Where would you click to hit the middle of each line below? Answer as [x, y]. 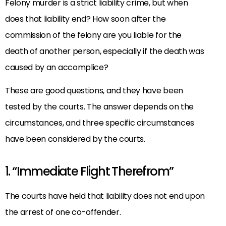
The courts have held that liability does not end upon [105, 196]
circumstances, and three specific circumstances [100, 123]
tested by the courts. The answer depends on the [99, 107]
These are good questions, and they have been [94, 91]
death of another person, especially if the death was [105, 51]
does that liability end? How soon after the [86, 19]
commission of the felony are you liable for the [93, 35]
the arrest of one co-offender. [63, 212]
